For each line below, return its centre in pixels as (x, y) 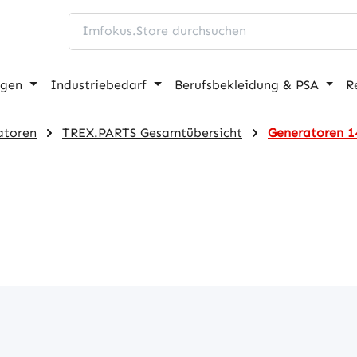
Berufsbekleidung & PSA (246, 84)
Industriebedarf (99, 84)
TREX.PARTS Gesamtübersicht (152, 132)
